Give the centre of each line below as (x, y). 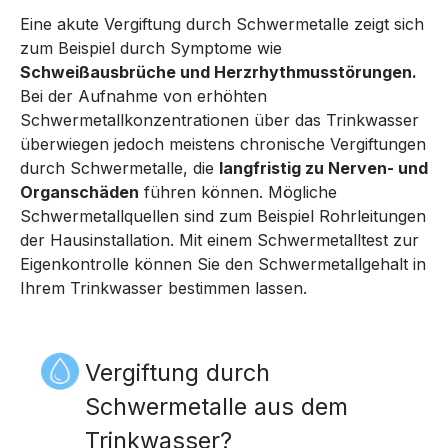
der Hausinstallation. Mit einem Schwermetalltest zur (219, 240)
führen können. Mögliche (238, 192)
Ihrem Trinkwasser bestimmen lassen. (163, 288)
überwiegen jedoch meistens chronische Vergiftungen (223, 144)
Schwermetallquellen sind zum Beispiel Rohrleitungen (223, 216)
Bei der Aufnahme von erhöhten (143, 96)
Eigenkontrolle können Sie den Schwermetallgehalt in (223, 264)
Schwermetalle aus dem (216, 406)
